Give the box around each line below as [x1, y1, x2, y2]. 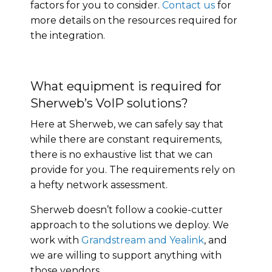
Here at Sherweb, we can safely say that [30, 118, 223, 130]
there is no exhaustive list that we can [30, 148, 212, 160]
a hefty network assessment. [30, 178, 168, 191]
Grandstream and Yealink [81, 234, 204, 246]
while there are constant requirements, [30, 133, 222, 145]
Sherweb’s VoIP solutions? [30, 95, 188, 110]
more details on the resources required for [30, 14, 237, 26]
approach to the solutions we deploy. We [30, 219, 229, 231]
